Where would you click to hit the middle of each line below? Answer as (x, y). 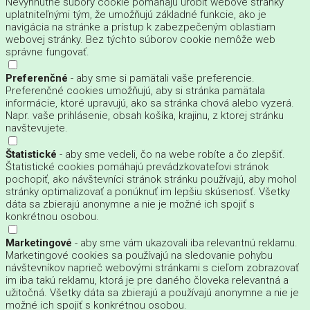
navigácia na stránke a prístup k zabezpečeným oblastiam (140, 27)
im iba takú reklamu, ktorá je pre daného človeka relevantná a (147, 280)
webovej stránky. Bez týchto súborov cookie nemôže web (140, 39)
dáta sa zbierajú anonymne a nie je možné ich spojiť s (130, 204)
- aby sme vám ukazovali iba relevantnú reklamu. (185, 243)
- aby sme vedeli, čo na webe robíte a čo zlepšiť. (171, 154)
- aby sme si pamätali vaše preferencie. (161, 78)
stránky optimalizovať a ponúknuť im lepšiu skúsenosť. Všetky (148, 191)
